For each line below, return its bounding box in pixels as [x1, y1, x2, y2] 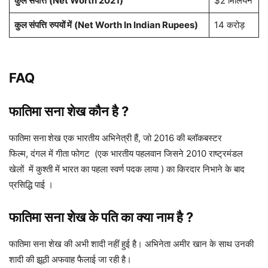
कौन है [89, 103, 118, 120]
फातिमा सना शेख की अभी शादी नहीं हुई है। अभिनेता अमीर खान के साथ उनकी [9, 238, 254, 250]
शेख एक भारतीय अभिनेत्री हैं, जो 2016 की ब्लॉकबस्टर [48, 132, 222, 144]
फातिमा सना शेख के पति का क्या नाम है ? [9, 209, 193, 226]
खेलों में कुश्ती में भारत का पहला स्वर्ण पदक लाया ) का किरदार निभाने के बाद [9, 163, 245, 175]
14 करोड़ [214, 19, 245, 31]
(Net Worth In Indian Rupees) [74, 19, 198, 31]
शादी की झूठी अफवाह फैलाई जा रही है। [9, 254, 132, 266]
